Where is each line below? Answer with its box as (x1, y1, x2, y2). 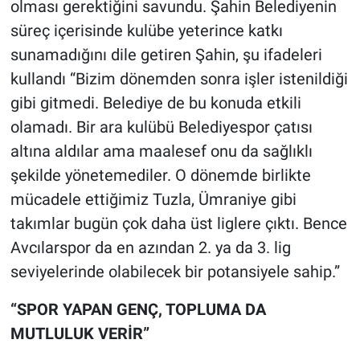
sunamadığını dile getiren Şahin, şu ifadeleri (10, 44, 322, 64)
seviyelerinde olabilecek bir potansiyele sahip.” (10, 261, 340, 281)
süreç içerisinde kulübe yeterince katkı (10, 20, 283, 40)
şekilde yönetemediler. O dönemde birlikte (10, 165, 311, 185)
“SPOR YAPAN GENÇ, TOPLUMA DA (10, 299, 266, 319)
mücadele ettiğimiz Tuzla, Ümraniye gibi (10, 189, 297, 209)
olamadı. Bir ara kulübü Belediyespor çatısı (10, 117, 313, 137)
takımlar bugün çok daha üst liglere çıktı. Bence (10, 213, 347, 233)
